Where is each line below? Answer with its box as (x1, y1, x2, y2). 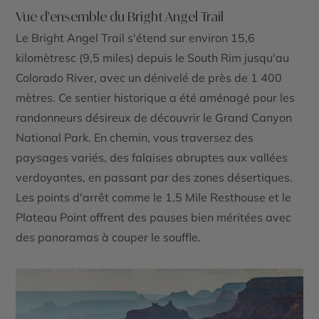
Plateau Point (16, 209, 88, 224)
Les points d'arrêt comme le (16, 189, 166, 204)
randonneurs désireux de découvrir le (16, 110, 216, 125)
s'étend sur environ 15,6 (125, 30, 256, 45)
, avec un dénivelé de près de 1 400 (94, 70, 283, 85)
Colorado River (16, 70, 95, 85)
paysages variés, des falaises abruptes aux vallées (16, 150, 288, 164)
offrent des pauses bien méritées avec (87, 209, 292, 224)
